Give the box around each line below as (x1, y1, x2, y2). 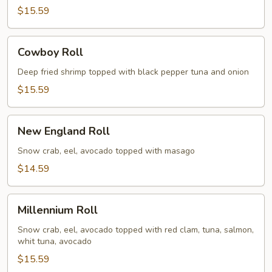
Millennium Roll (18, 203, 98, 217)
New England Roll (18, 124, 110, 138)
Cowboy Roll (18, 45, 83, 59)
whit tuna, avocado (18, 236, 92, 247)
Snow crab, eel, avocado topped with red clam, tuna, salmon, (18, 224, 254, 236)
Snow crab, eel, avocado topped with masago (18, 145, 195, 157)
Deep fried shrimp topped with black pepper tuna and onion (18, 66, 249, 78)
